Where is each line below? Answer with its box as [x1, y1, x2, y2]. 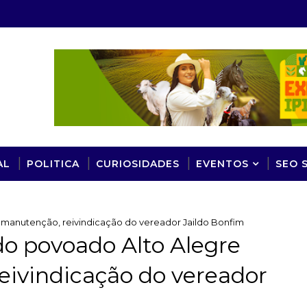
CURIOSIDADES [96, 157, 180, 170]
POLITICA [27, 157, 79, 170]
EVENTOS [196, 157, 249, 170]
